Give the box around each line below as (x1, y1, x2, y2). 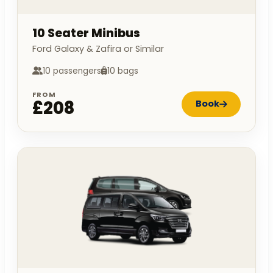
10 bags (107, 65, 138, 77)
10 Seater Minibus (32, 24, 140, 41)
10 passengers (43, 65, 101, 77)
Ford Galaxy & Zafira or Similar (32, 42, 164, 55)
